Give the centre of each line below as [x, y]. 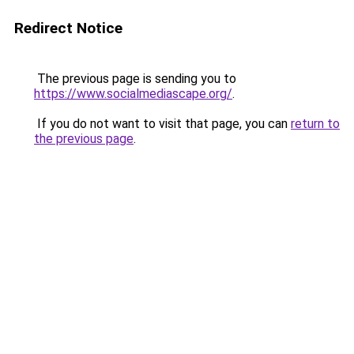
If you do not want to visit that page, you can [162, 124]
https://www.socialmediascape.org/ [133, 94]
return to [315, 124]
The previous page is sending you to [135, 79]
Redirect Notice [68, 28]
